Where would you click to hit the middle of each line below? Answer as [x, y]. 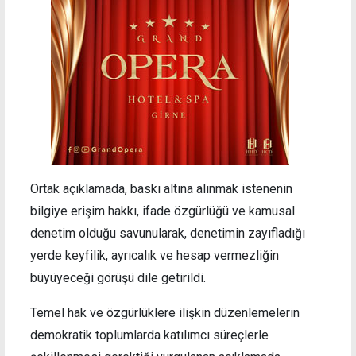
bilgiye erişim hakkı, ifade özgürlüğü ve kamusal [163, 211]
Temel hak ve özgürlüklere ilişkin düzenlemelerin [165, 312]
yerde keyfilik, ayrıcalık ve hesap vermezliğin [155, 255]
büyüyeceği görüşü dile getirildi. [118, 277]
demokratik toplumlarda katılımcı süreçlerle [149, 335]
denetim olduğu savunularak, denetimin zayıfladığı [168, 233]
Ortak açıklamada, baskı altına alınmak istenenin [161, 188]
